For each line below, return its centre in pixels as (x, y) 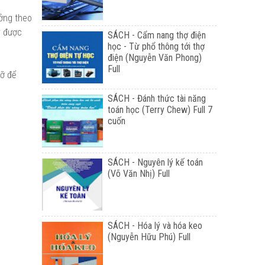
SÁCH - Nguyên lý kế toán (156, 162)
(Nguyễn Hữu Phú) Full (149, 237)
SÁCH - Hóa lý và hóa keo (155, 226)
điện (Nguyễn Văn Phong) (155, 57)
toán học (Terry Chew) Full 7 (160, 110)
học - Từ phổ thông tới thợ (156, 46)
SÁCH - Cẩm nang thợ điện (157, 35)
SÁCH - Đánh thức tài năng (157, 99)
